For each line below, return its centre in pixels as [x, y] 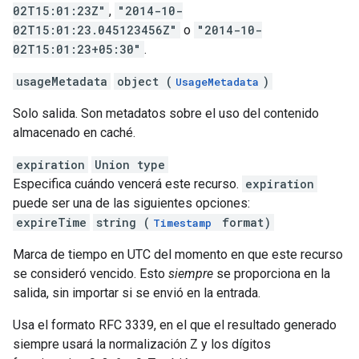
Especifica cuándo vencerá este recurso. [127, 184]
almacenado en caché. [74, 133]
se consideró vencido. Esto [91, 274]
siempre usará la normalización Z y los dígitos [142, 344]
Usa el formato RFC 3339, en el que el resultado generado [175, 325]
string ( [123, 222]
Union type [130, 165]
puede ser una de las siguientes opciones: [131, 203]
